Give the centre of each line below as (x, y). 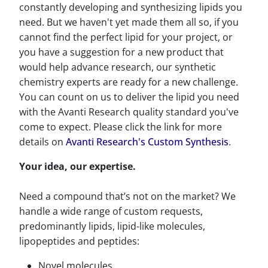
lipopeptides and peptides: (79, 241)
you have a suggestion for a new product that (121, 52)
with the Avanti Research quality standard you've (129, 112)
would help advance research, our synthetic (118, 67)
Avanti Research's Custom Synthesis (147, 142)
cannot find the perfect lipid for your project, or (126, 37)
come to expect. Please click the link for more (121, 127)
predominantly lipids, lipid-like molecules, (112, 226)
